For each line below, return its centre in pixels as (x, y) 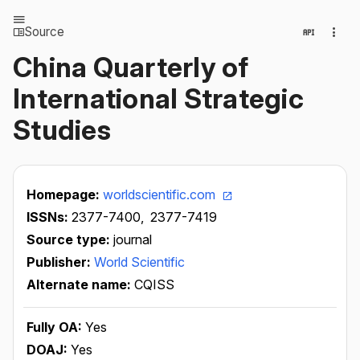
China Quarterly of (131, 67)
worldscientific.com (161, 194)
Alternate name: (80, 284)
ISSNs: (49, 217)
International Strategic (158, 98)
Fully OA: (56, 327)
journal (133, 239)
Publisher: (60, 262)
